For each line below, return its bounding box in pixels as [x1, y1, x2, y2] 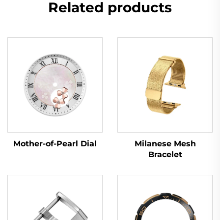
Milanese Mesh [134, 139, 196, 149]
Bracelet [148, 150, 182, 160]
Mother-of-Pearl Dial [13, 138, 97, 148]
